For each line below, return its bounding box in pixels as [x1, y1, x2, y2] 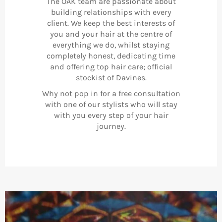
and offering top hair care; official [50, 61, 172, 71]
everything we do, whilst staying [53, 40, 169, 50]
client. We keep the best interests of [47, 18, 175, 28]
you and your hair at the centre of [50, 29, 172, 39]
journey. [96, 121, 126, 131]
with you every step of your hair [54, 110, 168, 120]
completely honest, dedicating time [47, 51, 175, 60]
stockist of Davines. [75, 72, 147, 82]
